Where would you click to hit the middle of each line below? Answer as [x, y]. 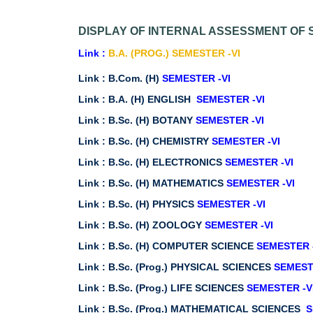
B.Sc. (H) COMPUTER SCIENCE [182, 246]
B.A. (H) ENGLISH [152, 99]
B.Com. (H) [135, 78]
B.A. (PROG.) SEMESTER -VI [174, 53]
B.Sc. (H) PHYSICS [153, 204]
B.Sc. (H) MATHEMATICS [167, 183]
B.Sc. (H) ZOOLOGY [156, 225]
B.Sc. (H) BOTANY [152, 120]
